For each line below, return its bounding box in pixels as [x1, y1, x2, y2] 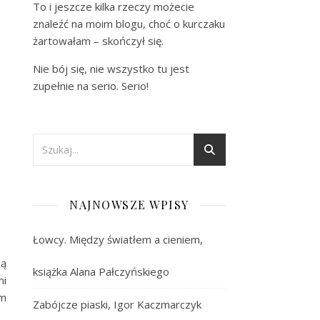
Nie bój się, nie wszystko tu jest [33, 61, 189, 76]
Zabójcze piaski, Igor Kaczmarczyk [33, 297, 201, 311]
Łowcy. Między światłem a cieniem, [33, 232, 203, 246]
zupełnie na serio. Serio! [33, 79, 149, 93]
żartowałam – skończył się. [33, 34, 164, 48]
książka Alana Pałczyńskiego [33, 264, 169, 279]
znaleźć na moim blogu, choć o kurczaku [33, 16, 225, 31]
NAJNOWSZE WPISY [69, 197, 189, 212]
